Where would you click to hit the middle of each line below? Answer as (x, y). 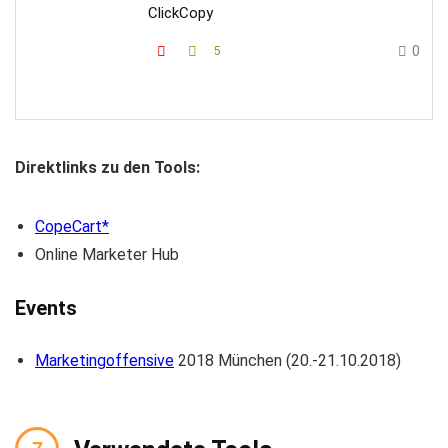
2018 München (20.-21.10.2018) (287, 360)
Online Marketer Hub (107, 254)
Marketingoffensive (104, 360)
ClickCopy (180, 13)
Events (46, 308)
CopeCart (68, 226)
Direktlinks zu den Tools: (107, 167)
